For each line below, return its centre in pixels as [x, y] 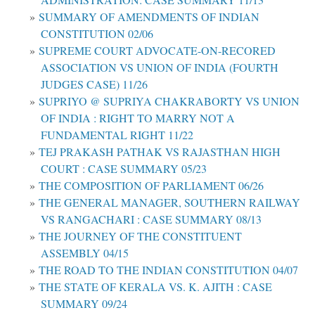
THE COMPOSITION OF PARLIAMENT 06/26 [151, 185]
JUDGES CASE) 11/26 [94, 84]
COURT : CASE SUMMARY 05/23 [124, 168]
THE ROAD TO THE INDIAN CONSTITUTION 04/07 [168, 269]
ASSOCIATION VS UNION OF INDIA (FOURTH [160, 67]
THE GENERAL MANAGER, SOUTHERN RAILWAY [169, 202]
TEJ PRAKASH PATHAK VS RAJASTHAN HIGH [160, 151]
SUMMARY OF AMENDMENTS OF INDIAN [149, 16]
